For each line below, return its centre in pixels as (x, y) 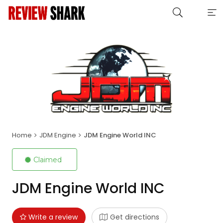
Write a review (52, 217)
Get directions (134, 217)
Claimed (47, 160)
